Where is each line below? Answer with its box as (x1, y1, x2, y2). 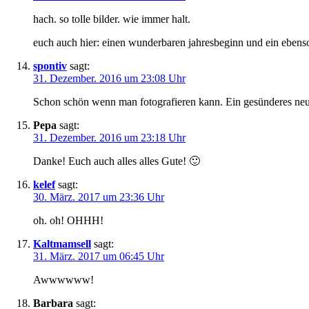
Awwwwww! (33, 274, 94, 286)
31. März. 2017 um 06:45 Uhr (33, 250, 164, 263)
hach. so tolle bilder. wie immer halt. (33, 13, 190, 26)
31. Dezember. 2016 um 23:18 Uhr (33, 132, 186, 144)
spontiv (33, 60, 67, 72)
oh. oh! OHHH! (33, 215, 103, 227)
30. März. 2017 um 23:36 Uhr (33, 191, 164, 203)
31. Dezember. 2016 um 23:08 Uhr (33, 72, 186, 85)
